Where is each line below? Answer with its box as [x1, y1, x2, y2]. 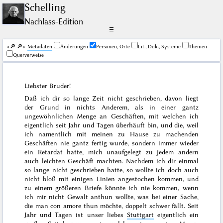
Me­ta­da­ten [27, 43, 52, 50]
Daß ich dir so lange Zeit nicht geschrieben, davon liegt [24, 94, 199, 103]
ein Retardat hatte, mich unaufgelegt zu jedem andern [24, 148, 199, 156]
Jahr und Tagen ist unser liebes [24, 211, 127, 219]
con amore [50, 202, 82, 210]
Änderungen [60, 43, 88, 50]
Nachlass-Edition [24, 16, 84, 26]
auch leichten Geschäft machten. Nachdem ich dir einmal [24, 157, 199, 165]
